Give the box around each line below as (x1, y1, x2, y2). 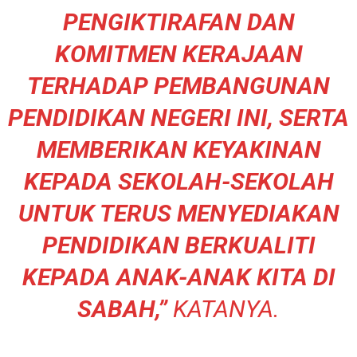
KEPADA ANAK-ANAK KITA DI (22, 262, 335, 291)
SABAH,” (77, 294, 167, 323)
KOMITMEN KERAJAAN (54, 39, 303, 68)
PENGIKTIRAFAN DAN (62, 7, 295, 36)
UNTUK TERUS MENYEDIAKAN (18, 198, 339, 227)
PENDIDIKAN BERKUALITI (41, 230, 316, 259)
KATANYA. (167, 294, 280, 323)
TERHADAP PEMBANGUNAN (27, 71, 330, 100)
